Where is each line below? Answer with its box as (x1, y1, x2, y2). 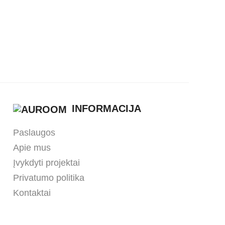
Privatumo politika (13, 172, 84, 183)
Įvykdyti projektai (13, 157, 80, 168)
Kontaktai (13, 187, 51, 198)
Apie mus (13, 142, 51, 153)
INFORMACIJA (71, 103, 141, 114)
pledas (86, 17, 140, 37)
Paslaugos (13, 127, 55, 138)
